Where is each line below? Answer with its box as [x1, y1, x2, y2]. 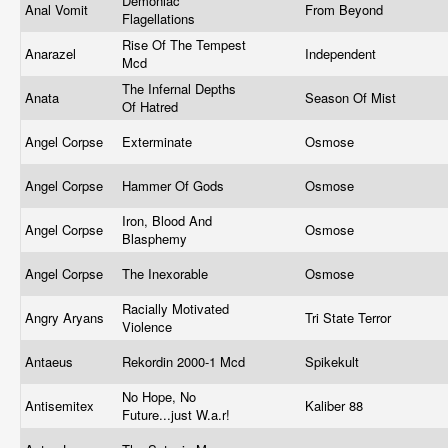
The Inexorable [122, 264, 212, 283]
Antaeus [25, 352, 77, 371]
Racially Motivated [122, 299, 229, 318]
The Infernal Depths [122, 79, 236, 98]
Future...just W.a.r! [122, 405, 234, 424]
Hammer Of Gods [122, 176, 228, 195]
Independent [305, 44, 380, 63]
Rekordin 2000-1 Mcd [122, 352, 249, 371]
